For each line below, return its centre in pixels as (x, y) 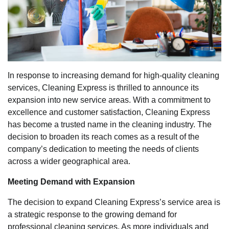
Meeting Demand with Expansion (71, 181)
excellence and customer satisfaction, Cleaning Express (109, 112)
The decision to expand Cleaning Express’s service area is (114, 202)
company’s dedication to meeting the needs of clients (103, 149)
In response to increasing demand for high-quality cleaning (113, 75)
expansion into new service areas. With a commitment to (109, 100)
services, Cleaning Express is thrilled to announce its (103, 87)
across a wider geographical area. (69, 161)
